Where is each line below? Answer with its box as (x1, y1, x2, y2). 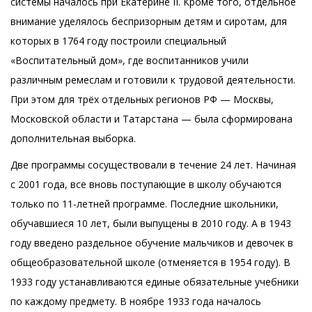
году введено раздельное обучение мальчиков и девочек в (10, 236, 293, 250)
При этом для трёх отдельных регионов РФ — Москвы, (10, 93, 274, 107)
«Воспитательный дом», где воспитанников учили (10, 54, 249, 68)
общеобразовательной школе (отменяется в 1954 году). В (10, 256, 290, 270)
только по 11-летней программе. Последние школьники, (10, 197, 279, 211)
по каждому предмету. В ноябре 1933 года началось (10, 295, 261, 309)
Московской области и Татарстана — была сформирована (10, 112, 292, 126)
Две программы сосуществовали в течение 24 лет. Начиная (10, 158, 296, 172)
